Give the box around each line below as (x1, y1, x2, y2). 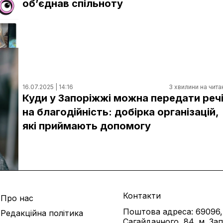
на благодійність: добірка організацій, (22, 106, 219, 118)
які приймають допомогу (22, 120, 151, 132)
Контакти (122, 191, 161, 201)
